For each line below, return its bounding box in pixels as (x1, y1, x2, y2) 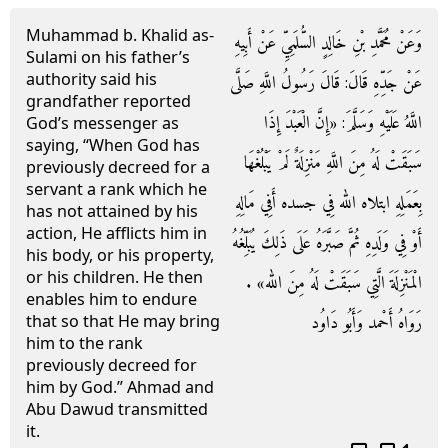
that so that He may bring (26, 310, 220, 332)
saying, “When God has (26, 134, 200, 156)
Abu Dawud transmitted (26, 398, 208, 420)
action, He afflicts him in (26, 222, 207, 244)
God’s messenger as (26, 112, 179, 134)
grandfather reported (26, 90, 191, 112)
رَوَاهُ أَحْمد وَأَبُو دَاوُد (311, 308, 422, 339)
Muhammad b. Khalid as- (26, 24, 214, 46)
